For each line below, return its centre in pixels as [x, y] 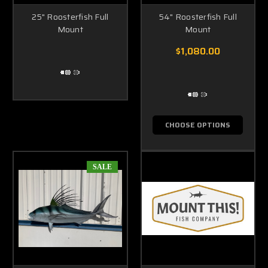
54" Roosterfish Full [198, 17]
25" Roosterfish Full [70, 17]
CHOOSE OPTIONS [198, 125]
